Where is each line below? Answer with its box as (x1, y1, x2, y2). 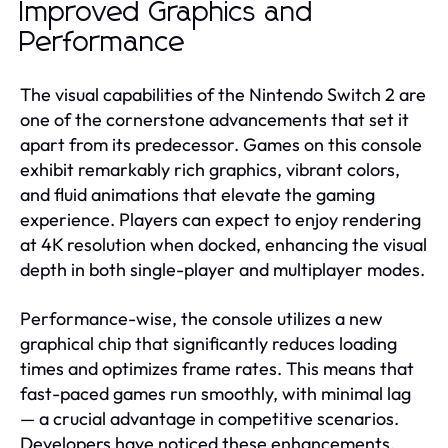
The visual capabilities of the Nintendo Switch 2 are (20, 82, 426, 106)
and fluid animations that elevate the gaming (20, 182, 375, 206)
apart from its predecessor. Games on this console (20, 132, 422, 156)
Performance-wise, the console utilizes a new (20, 306, 383, 330)
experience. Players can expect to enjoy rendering (20, 207, 421, 231)
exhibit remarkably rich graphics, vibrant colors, (20, 157, 400, 181)
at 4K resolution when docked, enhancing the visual (20, 232, 427, 256)
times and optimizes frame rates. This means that (20, 356, 414, 380)
